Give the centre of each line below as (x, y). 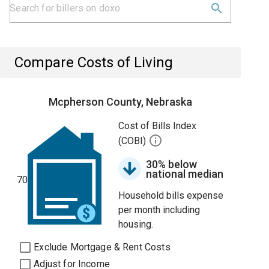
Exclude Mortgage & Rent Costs (102, 247)
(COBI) (134, 141)
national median (185, 174)
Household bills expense (171, 195)
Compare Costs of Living (94, 62)
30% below (172, 164)
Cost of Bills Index (158, 126)
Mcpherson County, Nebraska (121, 102)
